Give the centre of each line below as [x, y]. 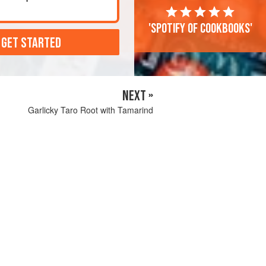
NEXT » [138, 96]
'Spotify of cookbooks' [200, 28]
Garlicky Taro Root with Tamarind [91, 110]
